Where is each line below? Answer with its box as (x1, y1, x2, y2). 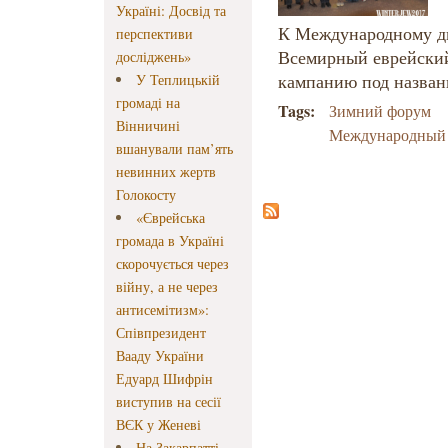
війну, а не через (116, 277, 218, 297)
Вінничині (116, 116, 180, 136)
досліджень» (116, 47, 191, 67)
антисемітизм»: (116, 300, 209, 320)
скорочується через (116, 254, 229, 274)
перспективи (116, 24, 193, 44)
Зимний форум (329, 100, 432, 122)
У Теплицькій (136, 70, 221, 90)
